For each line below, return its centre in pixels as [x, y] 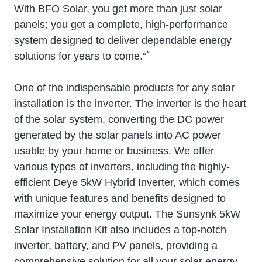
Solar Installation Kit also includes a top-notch [120, 230]
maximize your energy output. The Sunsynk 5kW [127, 214]
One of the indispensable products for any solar [124, 87]
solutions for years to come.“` [82, 56]
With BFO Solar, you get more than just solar [118, 8]
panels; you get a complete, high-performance [121, 24]
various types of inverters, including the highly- [122, 166]
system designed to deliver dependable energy [123, 40]
